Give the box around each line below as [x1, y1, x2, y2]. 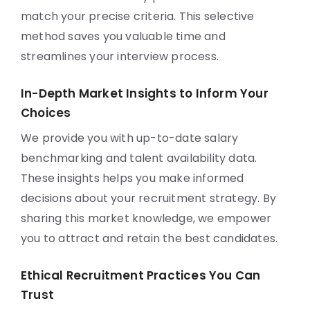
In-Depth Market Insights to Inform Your [21, 85, 268, 102]
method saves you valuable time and [21, 28, 226, 44]
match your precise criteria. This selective [21, 8, 255, 24]
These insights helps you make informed [21, 170, 244, 186]
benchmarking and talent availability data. [21, 150, 257, 166]
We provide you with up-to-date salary [21, 130, 239, 146]
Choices [21, 104, 71, 121]
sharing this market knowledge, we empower [21, 210, 272, 226]
